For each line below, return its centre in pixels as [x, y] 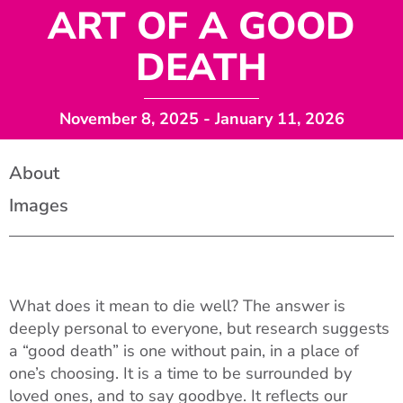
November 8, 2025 [129, 119]
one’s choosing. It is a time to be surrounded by [180, 373]
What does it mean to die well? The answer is [177, 306]
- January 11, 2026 [271, 119]
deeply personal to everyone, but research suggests [199, 328]
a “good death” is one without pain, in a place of [184, 351]
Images [39, 206]
